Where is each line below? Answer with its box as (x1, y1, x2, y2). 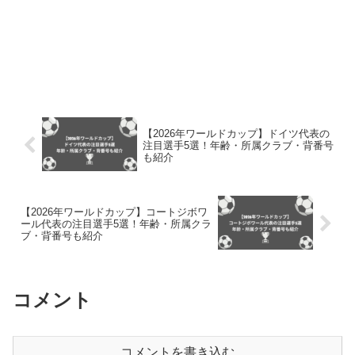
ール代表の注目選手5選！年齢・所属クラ (21, 218, 212, 231)
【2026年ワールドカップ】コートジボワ (21, 206, 208, 219)
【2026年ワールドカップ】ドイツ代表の (142, 127, 330, 139)
